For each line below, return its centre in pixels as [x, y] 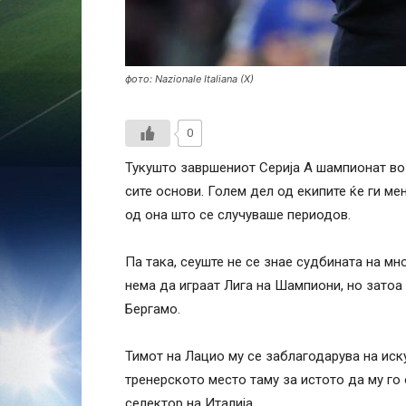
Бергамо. [153, 309]
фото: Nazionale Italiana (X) [189, 79]
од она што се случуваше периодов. [238, 215]
